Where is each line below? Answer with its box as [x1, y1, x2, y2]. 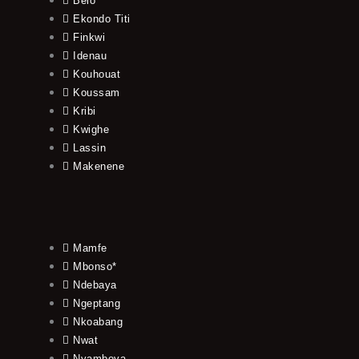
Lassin [73, 142, 107, 155]
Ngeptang [73, 297, 121, 310]
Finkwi [73, 31, 106, 44]
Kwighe [73, 123, 110, 136]
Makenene [73, 160, 125, 173]
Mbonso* [73, 260, 117, 273]
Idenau [73, 50, 107, 63]
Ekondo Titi [73, 13, 131, 26]
